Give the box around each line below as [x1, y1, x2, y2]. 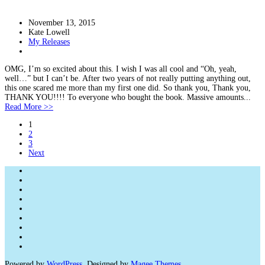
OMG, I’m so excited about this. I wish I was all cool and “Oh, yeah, [5, 64, 237, 73]
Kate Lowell [28, 28, 70, 37]
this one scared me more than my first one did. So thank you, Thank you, [5, 83, 251, 92]
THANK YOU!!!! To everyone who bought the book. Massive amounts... [5, 93, 251, 102]
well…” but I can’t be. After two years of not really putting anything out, [5, 74, 251, 83]
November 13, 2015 [28, 18, 95, 27]
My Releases [28, 37, 70, 46]
